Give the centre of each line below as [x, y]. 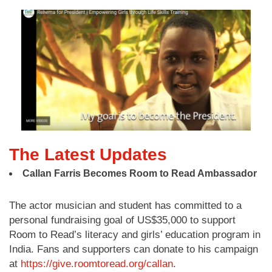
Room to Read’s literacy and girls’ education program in [135, 234]
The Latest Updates [88, 154]
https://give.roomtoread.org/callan [97, 263]
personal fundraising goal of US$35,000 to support [122, 220]
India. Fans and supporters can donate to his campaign [134, 249]
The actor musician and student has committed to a [125, 205]
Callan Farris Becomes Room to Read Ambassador [140, 173]
